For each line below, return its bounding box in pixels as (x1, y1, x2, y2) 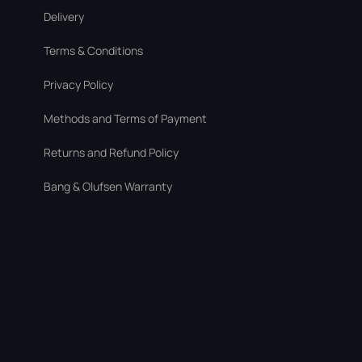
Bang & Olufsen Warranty (44, 179, 172, 194)
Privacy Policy (44, 77, 113, 92)
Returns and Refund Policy (44, 145, 179, 160)
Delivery (44, 9, 84, 24)
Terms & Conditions (44, 43, 143, 58)
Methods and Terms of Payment (44, 111, 207, 126)
